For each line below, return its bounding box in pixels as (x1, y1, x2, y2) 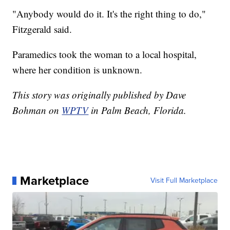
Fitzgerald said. (12, 22, 72, 35)
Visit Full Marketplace (150, 175, 218, 186)
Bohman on (12, 103, 62, 117)
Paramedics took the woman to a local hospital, (12, 47, 197, 61)
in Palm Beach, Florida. (91, 103, 187, 117)
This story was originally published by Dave (12, 88, 186, 101)
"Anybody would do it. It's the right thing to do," (12, 7, 206, 20)
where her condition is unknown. (12, 63, 143, 76)
